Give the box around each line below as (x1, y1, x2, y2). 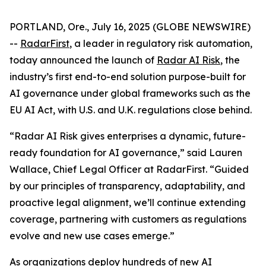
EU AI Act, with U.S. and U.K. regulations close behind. (9, 104, 252, 116)
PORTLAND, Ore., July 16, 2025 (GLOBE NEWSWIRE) (9, 21, 251, 33)
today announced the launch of (9, 54, 157, 66)
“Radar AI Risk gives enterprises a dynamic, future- (9, 130, 246, 142)
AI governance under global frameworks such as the (9, 87, 251, 99)
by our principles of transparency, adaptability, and (9, 180, 245, 192)
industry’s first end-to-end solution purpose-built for (9, 71, 246, 83)
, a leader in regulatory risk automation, (69, 37, 252, 49)
